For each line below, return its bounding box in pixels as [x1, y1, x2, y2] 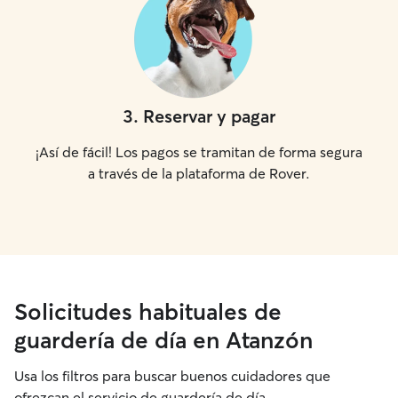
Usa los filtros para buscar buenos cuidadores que [14, 367, 330, 385]
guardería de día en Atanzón [14, 326, 313, 354]
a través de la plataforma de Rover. [88, 164, 310, 182]
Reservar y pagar [143, 105, 275, 127]
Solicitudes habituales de [14, 298, 282, 326]
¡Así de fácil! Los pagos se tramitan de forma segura [36, 143, 362, 161]
